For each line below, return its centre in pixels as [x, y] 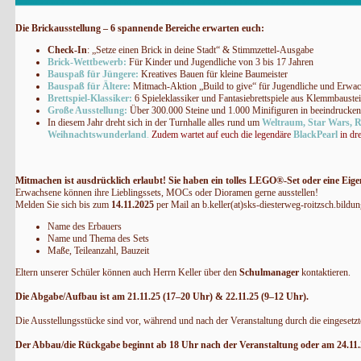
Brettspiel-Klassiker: [89, 98]
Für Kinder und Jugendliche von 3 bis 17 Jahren [220, 62]
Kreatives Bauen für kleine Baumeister [213, 74]
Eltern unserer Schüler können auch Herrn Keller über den [127, 272]
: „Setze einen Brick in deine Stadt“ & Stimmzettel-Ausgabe [200, 50]
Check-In [67, 50]
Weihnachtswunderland [97, 134]
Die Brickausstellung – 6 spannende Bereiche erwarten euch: [139, 28]
